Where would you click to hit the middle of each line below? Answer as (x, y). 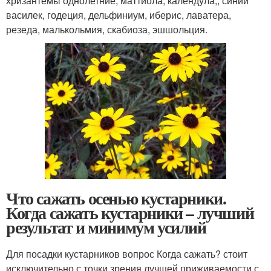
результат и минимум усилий (106, 227)
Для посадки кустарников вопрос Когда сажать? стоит (127, 254)
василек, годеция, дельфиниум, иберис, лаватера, (119, 15)
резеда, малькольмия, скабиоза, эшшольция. (107, 29)
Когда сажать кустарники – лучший (130, 213)
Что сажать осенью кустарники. (116, 198)
